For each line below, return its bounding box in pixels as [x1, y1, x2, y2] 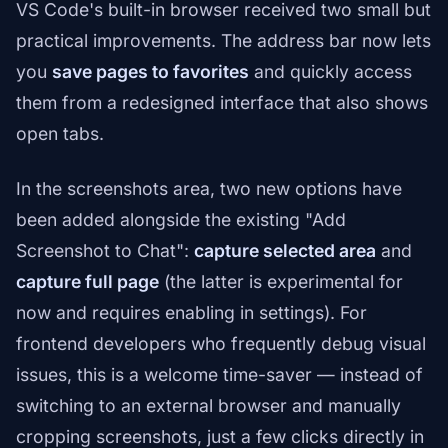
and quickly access [249, 61, 412, 83]
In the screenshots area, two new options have [16, 178, 402, 200]
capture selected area [194, 240, 376, 262]
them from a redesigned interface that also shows [16, 92, 428, 114]
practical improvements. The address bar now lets [16, 30, 431, 52]
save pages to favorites [52, 61, 249, 83]
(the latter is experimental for [159, 271, 403, 293]
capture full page [16, 271, 159, 293]
